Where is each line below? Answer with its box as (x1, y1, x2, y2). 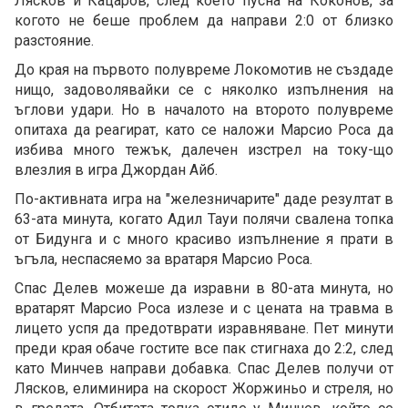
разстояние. (15, 32, 94, 50)
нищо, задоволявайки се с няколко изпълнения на (15, 81, 393, 99)
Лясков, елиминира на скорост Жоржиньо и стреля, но (15, 380, 393, 398)
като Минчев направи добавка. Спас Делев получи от (15, 360, 393, 378)
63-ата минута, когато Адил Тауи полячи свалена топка (15, 210, 393, 229)
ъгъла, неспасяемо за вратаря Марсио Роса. (15, 250, 312, 269)
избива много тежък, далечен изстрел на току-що (15, 141, 393, 159)
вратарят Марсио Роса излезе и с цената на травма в (15, 300, 393, 318)
